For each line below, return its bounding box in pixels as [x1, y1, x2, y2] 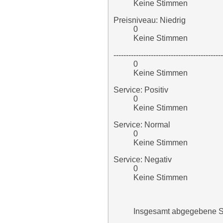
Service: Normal [113, 120, 170, 129]
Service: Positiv [113, 85, 168, 94]
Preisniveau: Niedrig [113, 15, 186, 24]
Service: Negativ [113, 155, 172, 164]
